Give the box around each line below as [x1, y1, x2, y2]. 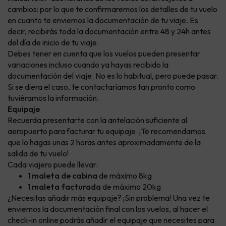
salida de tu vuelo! [8, 148, 70, 159]
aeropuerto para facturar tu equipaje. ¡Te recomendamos [8, 126, 205, 137]
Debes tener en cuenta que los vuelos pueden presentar [8, 48, 200, 59]
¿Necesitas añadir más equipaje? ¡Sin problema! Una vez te [8, 193, 210, 203]
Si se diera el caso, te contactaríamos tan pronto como [8, 82, 195, 92]
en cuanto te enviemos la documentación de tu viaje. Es [8, 15, 198, 26]
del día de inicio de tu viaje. [8, 37, 99, 48]
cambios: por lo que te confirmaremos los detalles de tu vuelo [8, 4, 217, 15]
